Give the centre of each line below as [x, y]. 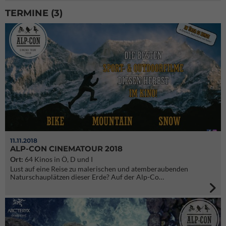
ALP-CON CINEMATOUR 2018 [66, 149]
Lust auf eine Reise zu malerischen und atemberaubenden [99, 169]
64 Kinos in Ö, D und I [58, 159]
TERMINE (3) [34, 13]
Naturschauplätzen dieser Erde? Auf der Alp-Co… [87, 177]
